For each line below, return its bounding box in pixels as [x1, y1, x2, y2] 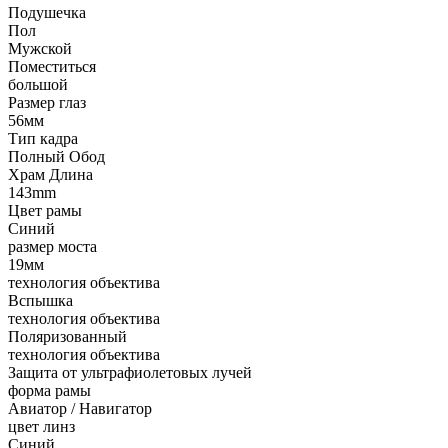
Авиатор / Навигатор [8, 399, 152, 417]
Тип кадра [8, 129, 78, 147]
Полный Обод [8, 147, 105, 165]
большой [8, 75, 68, 93]
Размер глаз [8, 93, 86, 111]
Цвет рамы [8, 201, 82, 219]
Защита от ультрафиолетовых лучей [8, 363, 252, 381]
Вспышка [8, 291, 73, 309]
